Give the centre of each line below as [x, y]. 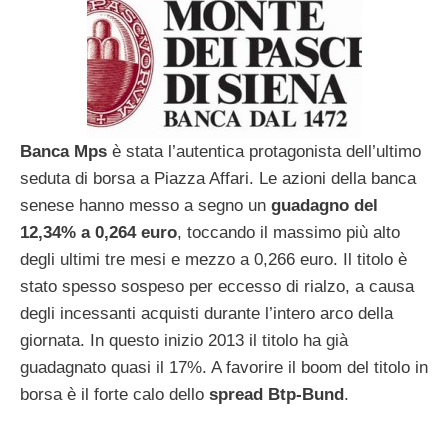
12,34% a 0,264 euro [98, 232]
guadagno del [324, 205]
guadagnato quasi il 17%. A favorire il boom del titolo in [224, 367]
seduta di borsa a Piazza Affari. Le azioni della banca [218, 178]
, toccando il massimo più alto [288, 232]
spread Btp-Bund [276, 394]
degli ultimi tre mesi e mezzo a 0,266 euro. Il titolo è [213, 259]
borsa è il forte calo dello [114, 394]
